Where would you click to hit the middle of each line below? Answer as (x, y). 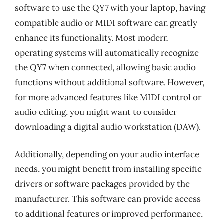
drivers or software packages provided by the (102, 184)
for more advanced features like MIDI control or (108, 97)
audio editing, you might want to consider (96, 112)
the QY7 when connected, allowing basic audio (105, 67)
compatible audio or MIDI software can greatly (106, 23)
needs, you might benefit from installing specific (108, 169)
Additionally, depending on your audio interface (107, 154)
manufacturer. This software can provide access (108, 199)
